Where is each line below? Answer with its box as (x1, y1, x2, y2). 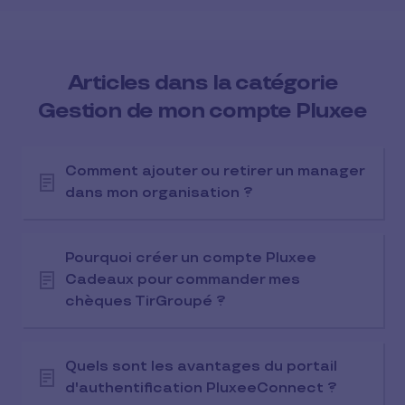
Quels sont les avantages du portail (65, 358, 337, 375)
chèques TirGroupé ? (65, 293, 226, 310)
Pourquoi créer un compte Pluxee (65, 250, 316, 267)
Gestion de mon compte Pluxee (38, 98, 367, 124)
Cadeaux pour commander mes (65, 271, 300, 288)
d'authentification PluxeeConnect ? (65, 380, 337, 397)
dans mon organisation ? (65, 184, 253, 202)
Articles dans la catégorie (67, 70, 338, 96)
